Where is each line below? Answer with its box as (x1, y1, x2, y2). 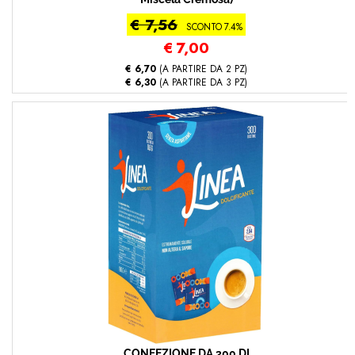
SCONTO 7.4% (186, 21, 242, 33)
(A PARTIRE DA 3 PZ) (156, 75, 247, 89)
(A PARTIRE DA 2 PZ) (156, 62, 247, 75)
